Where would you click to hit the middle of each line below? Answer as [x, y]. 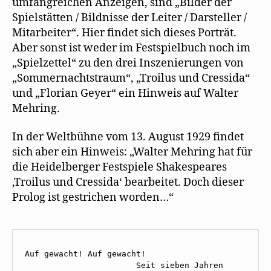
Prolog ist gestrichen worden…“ [93, 198]
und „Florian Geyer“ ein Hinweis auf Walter [125, 93]
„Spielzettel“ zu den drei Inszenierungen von [128, 63]
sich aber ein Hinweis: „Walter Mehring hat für [132, 152]
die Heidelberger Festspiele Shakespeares [119, 167]
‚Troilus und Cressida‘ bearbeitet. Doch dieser [128, 182]
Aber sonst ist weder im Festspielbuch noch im [131, 48]
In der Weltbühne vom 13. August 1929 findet [128, 137]
